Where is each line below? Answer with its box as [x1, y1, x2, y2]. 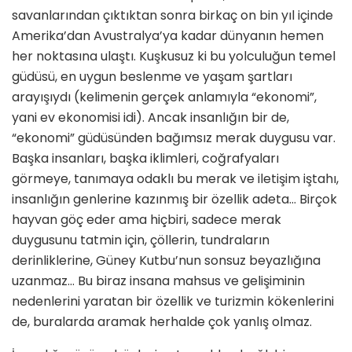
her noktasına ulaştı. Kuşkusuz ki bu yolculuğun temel [12, 47, 335, 66]
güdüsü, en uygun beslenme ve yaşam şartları [12, 68, 292, 86]
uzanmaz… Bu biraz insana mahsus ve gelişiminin [12, 272, 305, 291]
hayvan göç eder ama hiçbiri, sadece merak [12, 211, 281, 229]
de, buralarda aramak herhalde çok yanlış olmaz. [12, 313, 312, 332]
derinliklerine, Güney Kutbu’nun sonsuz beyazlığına [12, 251, 321, 270]
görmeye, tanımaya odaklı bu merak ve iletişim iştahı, [12, 170, 339, 189]
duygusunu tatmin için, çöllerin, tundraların [12, 231, 269, 250]
